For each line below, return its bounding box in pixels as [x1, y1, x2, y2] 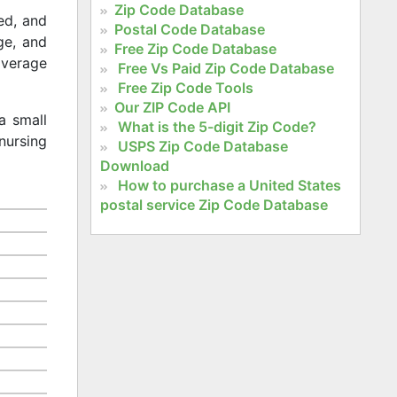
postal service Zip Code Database [99, 195, 328, 214]
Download [99, 156, 169, 175]
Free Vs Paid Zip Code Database [117, 58, 334, 77]
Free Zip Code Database [113, 39, 276, 58]
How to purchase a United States [117, 175, 341, 194]
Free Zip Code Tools [117, 78, 253, 97]
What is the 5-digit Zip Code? [117, 117, 316, 136]
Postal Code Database [113, 19, 265, 38]
